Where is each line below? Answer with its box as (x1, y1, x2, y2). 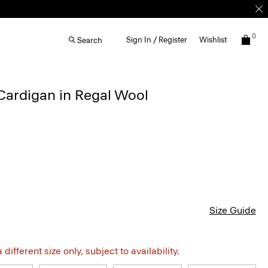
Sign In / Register (126, 35, 187, 44)
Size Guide (209, 205, 256, 216)
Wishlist (199, 35, 227, 44)
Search (77, 35, 102, 45)
